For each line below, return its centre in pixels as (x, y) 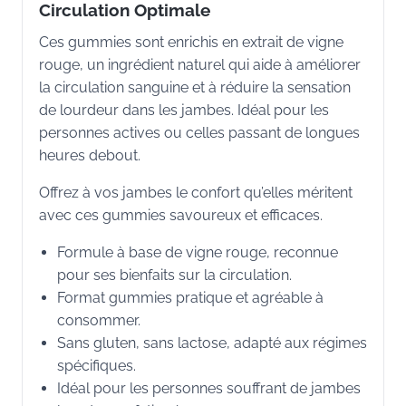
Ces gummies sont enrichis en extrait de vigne (191, 43)
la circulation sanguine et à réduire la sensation (195, 88)
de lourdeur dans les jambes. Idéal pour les (184, 111)
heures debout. (90, 156)
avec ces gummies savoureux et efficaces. (181, 216)
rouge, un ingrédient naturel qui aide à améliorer (200, 65)
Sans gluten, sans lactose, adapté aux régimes (212, 343)
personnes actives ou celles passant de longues (199, 133)
